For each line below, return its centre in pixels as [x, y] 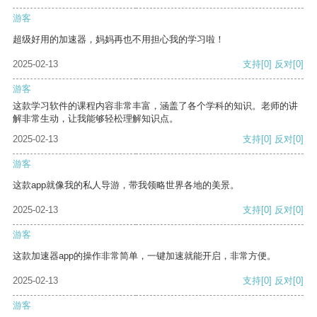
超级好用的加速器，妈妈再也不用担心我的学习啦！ [119, 40]
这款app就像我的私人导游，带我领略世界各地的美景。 [126, 185]
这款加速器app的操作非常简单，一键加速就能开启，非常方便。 [144, 256]
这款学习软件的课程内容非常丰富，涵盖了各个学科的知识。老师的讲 [155, 106]
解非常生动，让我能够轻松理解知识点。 [96, 119]
